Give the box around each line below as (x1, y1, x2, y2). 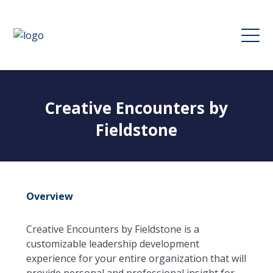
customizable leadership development (26, 237, 199, 250)
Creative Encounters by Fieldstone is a (26, 222, 199, 236)
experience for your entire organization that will (26, 252, 246, 265)
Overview (26, 190, 73, 203)
